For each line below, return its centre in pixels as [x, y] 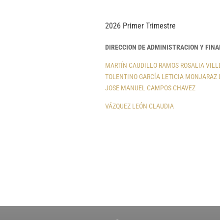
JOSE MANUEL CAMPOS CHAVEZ [150, 88]
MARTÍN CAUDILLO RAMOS [142, 66]
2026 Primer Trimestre [140, 26]
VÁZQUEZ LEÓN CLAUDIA [139, 106]
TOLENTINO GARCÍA [132, 77]
